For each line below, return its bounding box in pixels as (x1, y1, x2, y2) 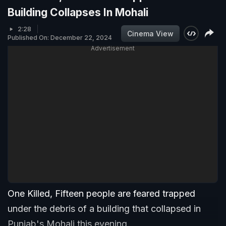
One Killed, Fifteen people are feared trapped (8, 188, 195, 199)
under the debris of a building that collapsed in (8, 203, 201, 214)
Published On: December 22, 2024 (8, 34, 112, 42)
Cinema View (127, 29, 174, 38)
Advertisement (91, 44, 135, 52)
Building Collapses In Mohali (8, 6, 148, 19)
